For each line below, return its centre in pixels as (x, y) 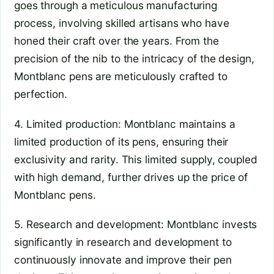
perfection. (41, 94)
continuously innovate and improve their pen (123, 260)
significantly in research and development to (123, 242)
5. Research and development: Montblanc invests (136, 224)
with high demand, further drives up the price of (131, 177)
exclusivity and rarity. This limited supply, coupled (136, 159)
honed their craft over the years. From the (117, 40)
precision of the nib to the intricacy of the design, (134, 58)
